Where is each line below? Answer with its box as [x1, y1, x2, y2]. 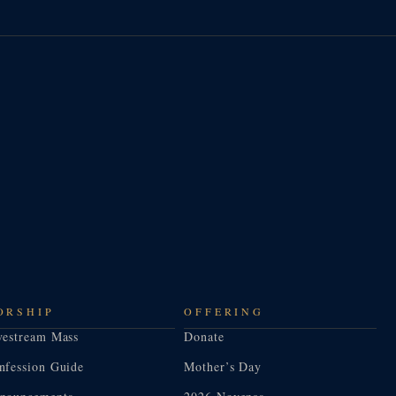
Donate [184, 327, 225, 345]
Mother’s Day [184, 357, 263, 375]
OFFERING [184, 303, 264, 318]
